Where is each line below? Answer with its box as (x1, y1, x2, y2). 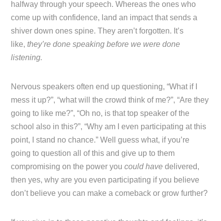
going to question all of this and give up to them (11, 149, 175, 158)
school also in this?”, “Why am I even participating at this (11, 122, 207, 131)
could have (124, 162, 165, 171)
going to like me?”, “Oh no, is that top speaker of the (11, 109, 190, 118)
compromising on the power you (11, 162, 125, 171)
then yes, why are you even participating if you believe (11, 176, 200, 184)
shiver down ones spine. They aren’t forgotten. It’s (11, 27, 184, 36)
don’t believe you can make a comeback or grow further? (11, 189, 208, 198)
